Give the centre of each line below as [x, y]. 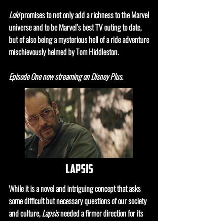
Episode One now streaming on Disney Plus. [67, 76]
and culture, [25, 213]
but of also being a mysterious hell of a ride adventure [79, 39]
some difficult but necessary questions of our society [78, 201]
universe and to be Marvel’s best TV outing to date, [75, 27]
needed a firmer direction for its [101, 213]
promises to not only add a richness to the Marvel [84, 15]
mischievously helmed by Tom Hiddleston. [64, 52]
